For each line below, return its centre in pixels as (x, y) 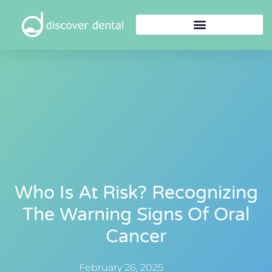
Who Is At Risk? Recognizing (136, 193)
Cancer (136, 237)
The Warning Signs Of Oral (136, 215)
